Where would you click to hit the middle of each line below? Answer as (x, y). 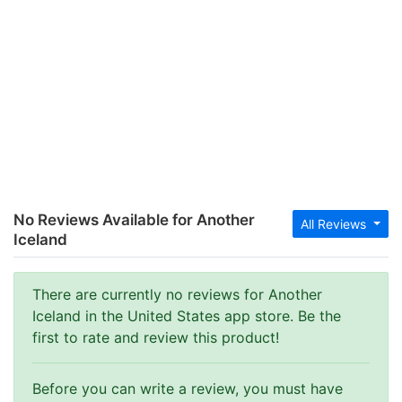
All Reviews (336, 224)
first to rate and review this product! (156, 337)
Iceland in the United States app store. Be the (187, 316)
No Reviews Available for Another (134, 220)
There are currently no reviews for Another (177, 294)
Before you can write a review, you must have (188, 389)
